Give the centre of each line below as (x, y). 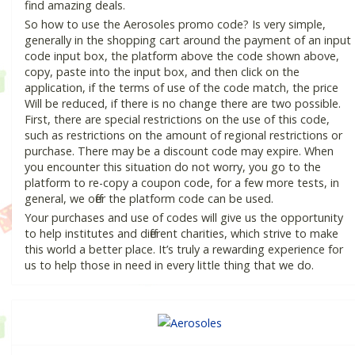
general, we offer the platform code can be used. (149, 198)
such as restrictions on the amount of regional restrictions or (183, 135)
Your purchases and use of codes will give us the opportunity (184, 217)
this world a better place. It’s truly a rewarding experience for (184, 249)
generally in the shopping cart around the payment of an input (188, 40)
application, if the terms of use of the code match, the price (181, 87)
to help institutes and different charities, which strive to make (181, 233)
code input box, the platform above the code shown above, (182, 55)
